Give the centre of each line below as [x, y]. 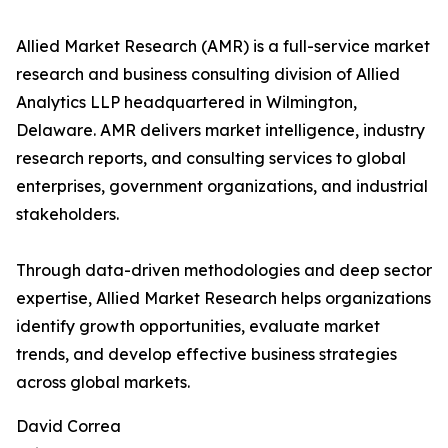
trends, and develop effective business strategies [206, 354]
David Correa [68, 426]
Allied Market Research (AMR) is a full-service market [223, 46]
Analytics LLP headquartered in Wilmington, [186, 102]
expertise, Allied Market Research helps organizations [223, 298]
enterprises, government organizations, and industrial [222, 186]
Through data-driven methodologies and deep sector [224, 270]
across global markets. [103, 382]
